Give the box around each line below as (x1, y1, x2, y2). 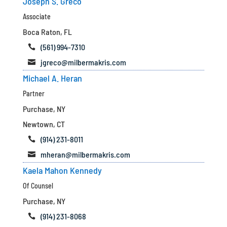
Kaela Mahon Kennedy (22, 165, 102, 176)
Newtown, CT (22, 119, 65, 129)
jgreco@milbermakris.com (40, 57, 126, 67)
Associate (22, 12, 51, 21)
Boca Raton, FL (22, 27, 72, 36)
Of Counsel (22, 181, 53, 190)
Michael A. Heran (22, 72, 82, 84)
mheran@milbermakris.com (40, 149, 130, 159)
